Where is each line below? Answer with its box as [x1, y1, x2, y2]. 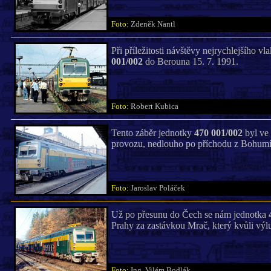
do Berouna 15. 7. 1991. [142, 56, 238, 67]
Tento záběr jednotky [111, 128, 194, 138]
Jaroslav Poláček [130, 184, 191, 192]
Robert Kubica [130, 102, 184, 111]
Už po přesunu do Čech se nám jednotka [111, 209, 269, 220]
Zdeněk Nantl [130, 20, 181, 28]
